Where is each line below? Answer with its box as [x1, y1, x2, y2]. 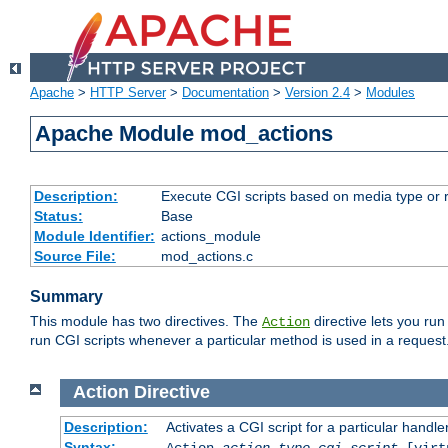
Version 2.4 [285, 85, 350, 101]
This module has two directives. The [30, 313, 262, 330]
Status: [33, 208, 83, 225]
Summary [30, 288, 103, 306]
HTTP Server [90, 85, 166, 101]
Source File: [33, 248, 116, 265]
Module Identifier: [33, 228, 155, 245]
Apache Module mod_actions [35, 121, 334, 147]
